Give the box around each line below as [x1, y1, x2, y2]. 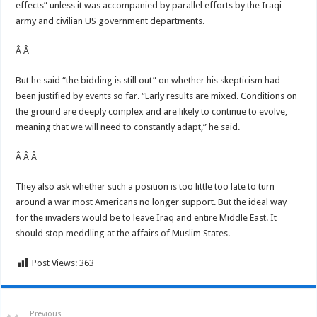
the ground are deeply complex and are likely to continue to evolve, [16, 106, 288, 117]
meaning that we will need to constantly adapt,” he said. [16, 122, 241, 132]
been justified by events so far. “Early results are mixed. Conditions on [16, 91, 298, 101]
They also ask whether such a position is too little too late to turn [16, 181, 275, 192]
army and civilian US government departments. [16, 16, 205, 26]
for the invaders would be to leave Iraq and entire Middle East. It [16, 212, 277, 223]
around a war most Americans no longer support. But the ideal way [16, 197, 287, 207]
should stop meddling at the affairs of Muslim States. [16, 228, 231, 238]
